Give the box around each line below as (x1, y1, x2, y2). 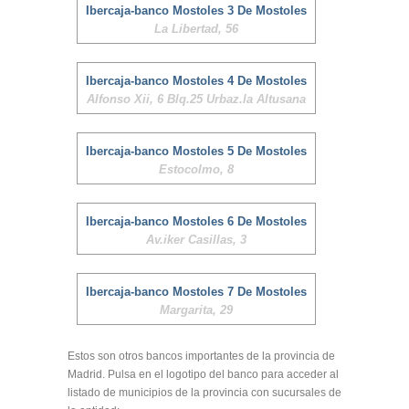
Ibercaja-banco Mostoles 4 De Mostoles (86, 74, 307, 88)
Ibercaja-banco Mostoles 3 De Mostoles (86, 4, 307, 17)
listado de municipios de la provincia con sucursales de (68, 386, 341, 399)
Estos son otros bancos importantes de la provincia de (68, 350, 335, 362)
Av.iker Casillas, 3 (146, 233, 246, 246)
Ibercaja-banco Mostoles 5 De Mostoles (86, 144, 307, 158)
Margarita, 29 (160, 303, 233, 317)
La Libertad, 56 (154, 22, 238, 36)
